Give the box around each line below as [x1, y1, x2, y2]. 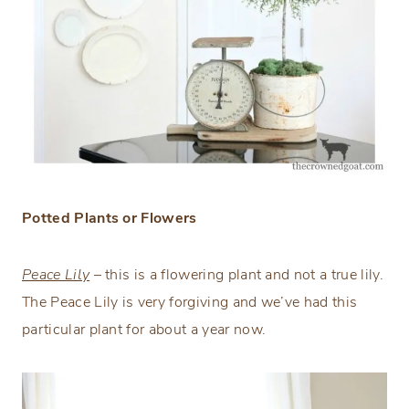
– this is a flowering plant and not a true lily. [89, 265, 383, 286]
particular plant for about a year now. [22, 320, 267, 341]
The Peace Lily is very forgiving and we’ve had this [22, 292, 358, 313]
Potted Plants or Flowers [22, 208, 197, 229]
